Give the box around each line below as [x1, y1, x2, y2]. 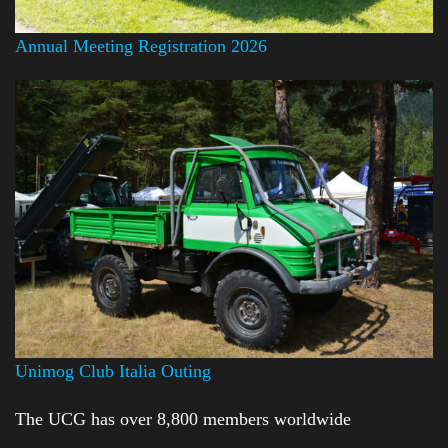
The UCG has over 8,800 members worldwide [15, 408, 351, 429]
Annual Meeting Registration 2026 [15, 35, 267, 56]
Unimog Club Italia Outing [15, 361, 211, 382]
